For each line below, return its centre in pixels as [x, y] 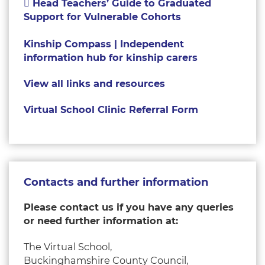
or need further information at [100, 221]
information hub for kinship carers [111, 58]
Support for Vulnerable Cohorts [102, 17]
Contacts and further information [116, 182]
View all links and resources [94, 84]
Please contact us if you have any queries [129, 207]
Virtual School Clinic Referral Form [111, 110]
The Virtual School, [68, 247]
